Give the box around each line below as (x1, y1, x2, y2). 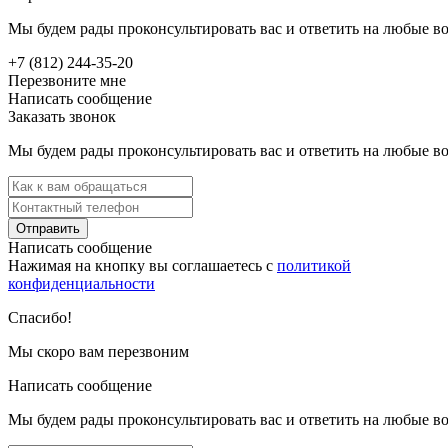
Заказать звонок (8, 107, 116, 125)
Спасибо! (8, 308, 72, 326)
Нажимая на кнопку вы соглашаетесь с (8, 256, 277, 274)
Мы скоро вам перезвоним (8, 342, 189, 360)
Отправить (16, 220, 80, 236)
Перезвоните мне (8, 71, 126, 89)
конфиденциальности (8, 274, 155, 292)
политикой (277, 256, 351, 274)
